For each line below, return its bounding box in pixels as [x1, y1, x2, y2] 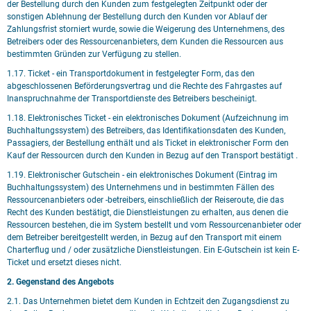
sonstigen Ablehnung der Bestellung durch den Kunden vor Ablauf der [7, 12, 267, 22]
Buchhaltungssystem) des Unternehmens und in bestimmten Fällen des [7, 183, 274, 192]
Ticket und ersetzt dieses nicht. [7, 258, 121, 267]
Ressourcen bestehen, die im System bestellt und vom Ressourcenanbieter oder [7, 220, 301, 230]
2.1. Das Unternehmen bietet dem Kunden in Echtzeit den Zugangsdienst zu [7, 296, 289, 306]
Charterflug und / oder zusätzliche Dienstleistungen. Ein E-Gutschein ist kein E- [7, 245, 299, 255]
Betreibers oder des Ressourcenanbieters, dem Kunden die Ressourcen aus [7, 37, 283, 47]
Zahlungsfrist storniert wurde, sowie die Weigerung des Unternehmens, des [7, 24, 285, 34]
